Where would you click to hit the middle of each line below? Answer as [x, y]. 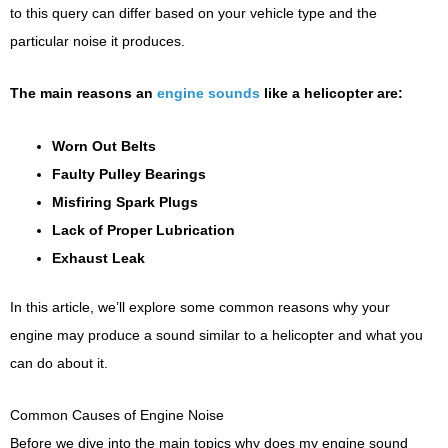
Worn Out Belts [104, 145]
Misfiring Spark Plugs [125, 201]
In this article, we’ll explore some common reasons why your [200, 306]
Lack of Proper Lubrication [143, 229]
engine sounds [208, 93]
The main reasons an [83, 93]
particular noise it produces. [97, 40]
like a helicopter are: [331, 93]
